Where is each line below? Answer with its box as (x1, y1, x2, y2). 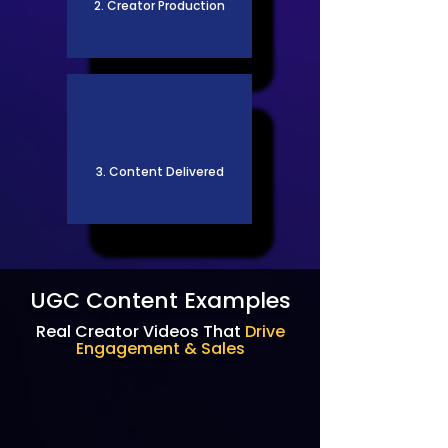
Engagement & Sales (75, 337, 245, 360)
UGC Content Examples (29, 285, 291, 316)
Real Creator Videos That (35, 320, 245, 343)
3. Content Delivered (95, 163, 224, 180)
